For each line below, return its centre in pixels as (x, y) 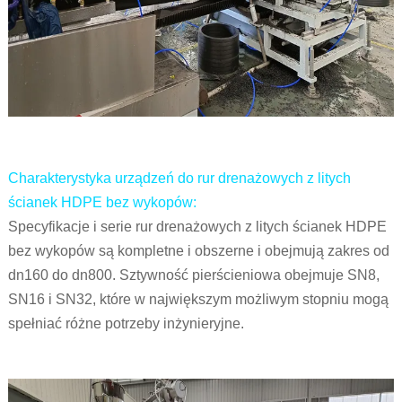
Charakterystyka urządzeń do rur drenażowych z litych (179, 178)
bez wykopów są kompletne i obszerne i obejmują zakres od (198, 250)
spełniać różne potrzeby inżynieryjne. (129, 323)
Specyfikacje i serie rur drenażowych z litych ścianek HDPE (197, 226)
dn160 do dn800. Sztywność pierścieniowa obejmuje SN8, (193, 275)
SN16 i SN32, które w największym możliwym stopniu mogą (198, 299)
